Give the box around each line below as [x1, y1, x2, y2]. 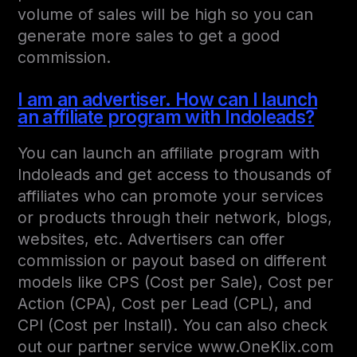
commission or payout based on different [18, 251, 328, 271]
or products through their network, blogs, [18, 208, 333, 228]
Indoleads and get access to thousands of [18, 165, 332, 185]
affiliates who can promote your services [18, 186, 324, 206]
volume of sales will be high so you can [18, 5, 314, 25]
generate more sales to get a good [18, 26, 280, 46]
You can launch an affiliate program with [18, 143, 320, 163]
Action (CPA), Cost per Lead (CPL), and [18, 294, 312, 314]
